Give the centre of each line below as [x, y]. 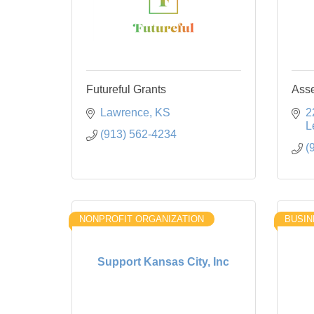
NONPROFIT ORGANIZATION [142, 219]
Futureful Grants [126, 89]
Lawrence [125, 112]
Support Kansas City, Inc [164, 262]
